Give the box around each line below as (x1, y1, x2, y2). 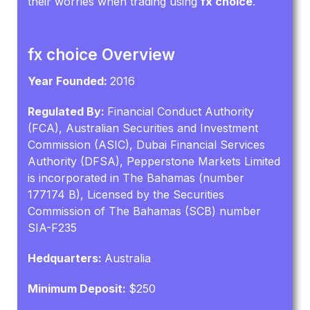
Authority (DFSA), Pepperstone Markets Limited (28, 154, 281, 168)
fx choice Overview (28, 44, 176, 64)
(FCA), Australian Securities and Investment (28, 120, 259, 135)
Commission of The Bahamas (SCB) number (28, 203, 262, 218)
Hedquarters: (28, 250, 105, 265)
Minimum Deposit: (28, 281, 129, 295)
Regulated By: (28, 104, 108, 118)
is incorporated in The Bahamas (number (28, 170, 245, 185)
